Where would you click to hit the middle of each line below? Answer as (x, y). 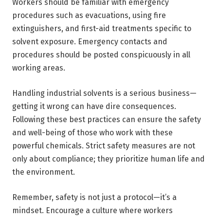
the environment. (44, 172)
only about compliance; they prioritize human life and (109, 159)
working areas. (39, 68)
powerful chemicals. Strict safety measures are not (104, 146)
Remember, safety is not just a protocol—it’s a (94, 197)
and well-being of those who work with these (92, 133)
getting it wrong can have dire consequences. (94, 107)
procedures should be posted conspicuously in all (101, 55)
